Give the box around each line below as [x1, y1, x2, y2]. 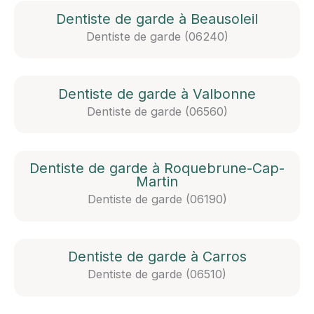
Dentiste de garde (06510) [88, 267, 226, 282]
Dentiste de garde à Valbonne [58, 85, 256, 102]
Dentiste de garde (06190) [87, 192, 227, 207]
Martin [136, 173, 178, 191]
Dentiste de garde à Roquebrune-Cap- [29, 160, 285, 177]
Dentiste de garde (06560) [86, 104, 228, 118]
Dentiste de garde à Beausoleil [56, 10, 258, 27]
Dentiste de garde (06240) [86, 29, 228, 43]
